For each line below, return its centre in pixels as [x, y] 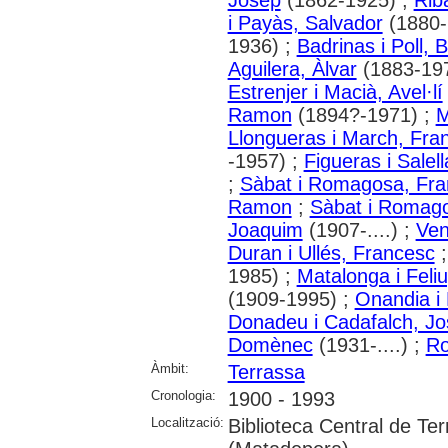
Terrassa [266, 371]
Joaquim [265, 229]
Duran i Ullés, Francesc [331, 252]
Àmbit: [169, 368]
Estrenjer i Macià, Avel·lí [335, 91]
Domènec [270, 344]
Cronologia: [183, 395]
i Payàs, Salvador [305, 22]
